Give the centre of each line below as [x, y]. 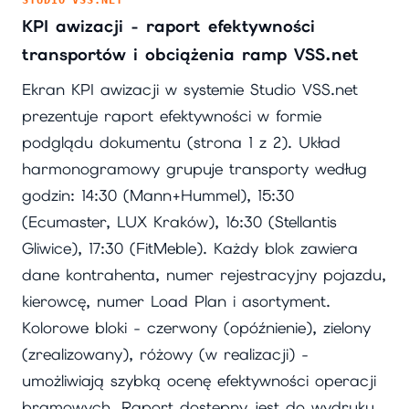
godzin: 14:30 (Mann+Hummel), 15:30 [158, 195]
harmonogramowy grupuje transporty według [194, 168]
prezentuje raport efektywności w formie [172, 115]
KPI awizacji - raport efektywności [168, 26]
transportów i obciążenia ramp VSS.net [190, 54]
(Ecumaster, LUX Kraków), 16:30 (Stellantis [179, 221]
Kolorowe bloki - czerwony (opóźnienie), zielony [196, 327]
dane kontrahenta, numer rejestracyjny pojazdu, [204, 274]
